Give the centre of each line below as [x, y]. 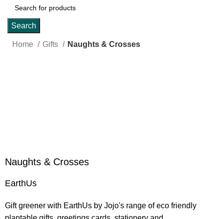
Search [24, 26]
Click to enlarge [32, 104]
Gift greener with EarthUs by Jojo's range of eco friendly [101, 206]
